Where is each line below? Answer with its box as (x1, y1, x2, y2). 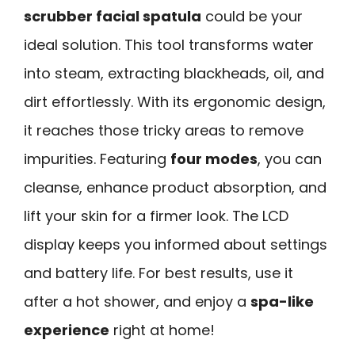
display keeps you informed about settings (24, 235, 327, 255)
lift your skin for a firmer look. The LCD (24, 206, 288, 227)
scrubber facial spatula (24, 6, 201, 27)
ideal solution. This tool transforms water (24, 35, 314, 55)
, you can (258, 149, 322, 170)
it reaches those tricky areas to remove (24, 120, 303, 141)
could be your (201, 6, 303, 27)
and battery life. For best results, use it (24, 263, 293, 284)
